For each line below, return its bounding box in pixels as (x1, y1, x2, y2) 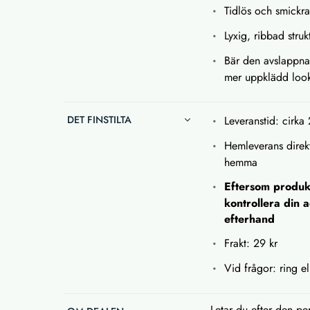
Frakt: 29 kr (224, 235, 282, 251)
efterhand (224, 210, 275, 227)
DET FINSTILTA (67, 112, 131, 127)
